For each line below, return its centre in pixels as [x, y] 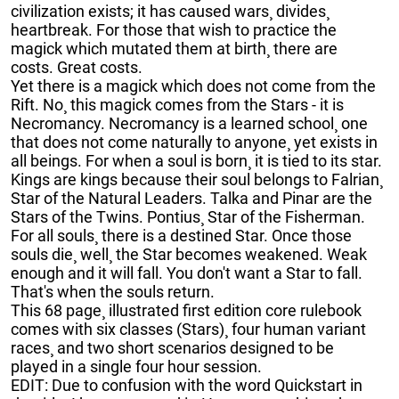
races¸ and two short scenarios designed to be [172, 347]
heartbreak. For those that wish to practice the [174, 29]
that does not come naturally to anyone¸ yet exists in [194, 142]
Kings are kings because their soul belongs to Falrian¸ [197, 179]
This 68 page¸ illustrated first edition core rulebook [186, 310]
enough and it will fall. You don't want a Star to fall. [187, 273]
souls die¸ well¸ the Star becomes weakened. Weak [189, 254]
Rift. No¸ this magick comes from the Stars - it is [177, 104]
